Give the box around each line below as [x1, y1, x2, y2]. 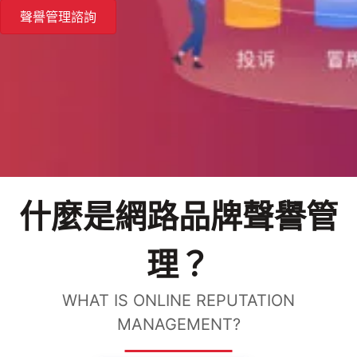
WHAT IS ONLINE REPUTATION [62, 291, 295, 311]
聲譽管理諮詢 [20, 9, 96, 25]
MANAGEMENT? [116, 315, 241, 335]
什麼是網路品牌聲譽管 [19, 197, 338, 237]
